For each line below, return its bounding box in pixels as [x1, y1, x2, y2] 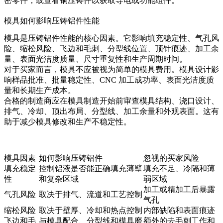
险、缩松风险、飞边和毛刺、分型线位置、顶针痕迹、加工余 [4, 44, 219, 53]
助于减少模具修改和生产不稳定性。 [4, 117, 131, 126]
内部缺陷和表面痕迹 [143, 206, 215, 215]
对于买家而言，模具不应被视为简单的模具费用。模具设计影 [4, 65, 219, 74]
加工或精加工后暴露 [143, 185, 215, 194]
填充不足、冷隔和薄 [143, 164, 215, 173]
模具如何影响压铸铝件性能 [4, 16, 100, 25]
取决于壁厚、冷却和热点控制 [39, 206, 142, 215]
